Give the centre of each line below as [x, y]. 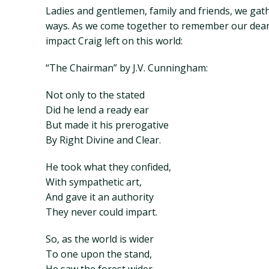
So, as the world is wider [100, 239]
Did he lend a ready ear [97, 110]
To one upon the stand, [99, 254]
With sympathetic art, [94, 182]
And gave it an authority [100, 197]
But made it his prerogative [107, 125]
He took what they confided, [108, 167]
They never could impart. [101, 212]
